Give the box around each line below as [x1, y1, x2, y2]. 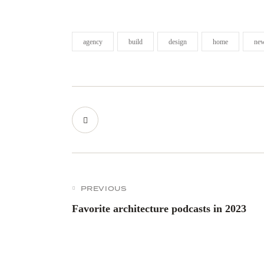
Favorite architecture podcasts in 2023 [72, 203, 246, 215]
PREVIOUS [80, 184, 127, 194]
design [169, 38, 187, 47]
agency [83, 38, 103, 47]
